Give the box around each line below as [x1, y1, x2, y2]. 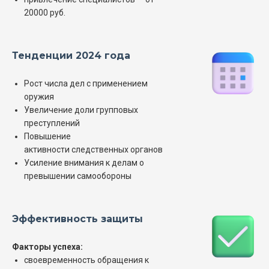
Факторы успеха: [12, 242, 83, 252]
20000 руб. [24, 8, 65, 18]
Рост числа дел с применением [24, 79, 148, 89]
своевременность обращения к [24, 255, 149, 265]
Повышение [24, 131, 71, 142]
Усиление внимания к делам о [24, 158, 144, 168]
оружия [24, 92, 54, 102]
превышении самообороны [24, 171, 131, 181]
